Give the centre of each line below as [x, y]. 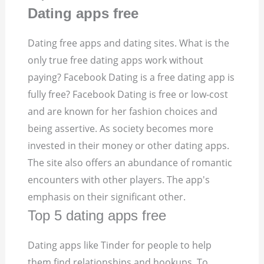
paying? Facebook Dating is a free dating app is [131, 77]
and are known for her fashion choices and [123, 112]
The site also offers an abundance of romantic [130, 163]
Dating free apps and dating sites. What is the [129, 43]
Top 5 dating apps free [97, 216]
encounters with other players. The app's [119, 180]
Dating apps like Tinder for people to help [120, 245]
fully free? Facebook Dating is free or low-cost [128, 95]
